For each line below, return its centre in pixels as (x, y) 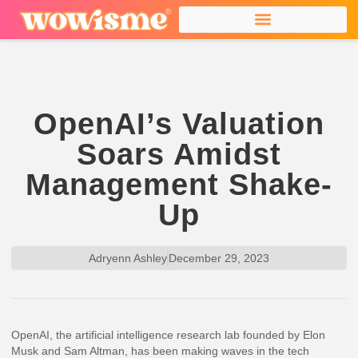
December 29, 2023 (219, 259)
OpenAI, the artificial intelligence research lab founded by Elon (169, 335)
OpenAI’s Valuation (179, 124)
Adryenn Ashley (128, 259)
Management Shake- (179, 185)
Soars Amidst (179, 154)
